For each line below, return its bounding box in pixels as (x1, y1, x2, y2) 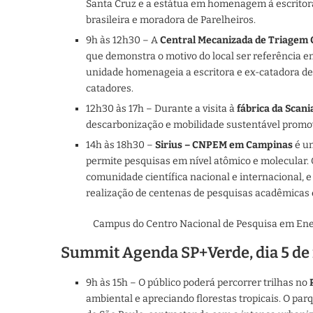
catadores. (86, 82, 133, 94)
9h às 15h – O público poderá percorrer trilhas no (86, 276, 310, 289)
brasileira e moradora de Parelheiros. (86, 13, 256, 26)
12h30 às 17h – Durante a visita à (86, 102, 237, 115)
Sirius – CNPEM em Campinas (155, 138, 293, 151)
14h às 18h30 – (86, 138, 155, 151)
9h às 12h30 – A (86, 34, 160, 46)
